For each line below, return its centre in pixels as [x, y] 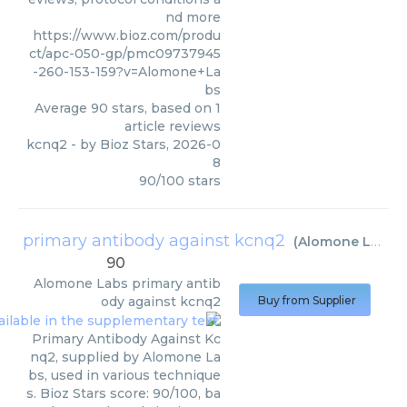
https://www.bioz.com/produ [127, 36]
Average [63, 109]
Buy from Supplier [307, 300]
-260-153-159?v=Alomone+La [127, 72]
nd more [193, 18]
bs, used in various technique [124, 376]
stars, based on [162, 109]
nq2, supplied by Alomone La [125, 357]
